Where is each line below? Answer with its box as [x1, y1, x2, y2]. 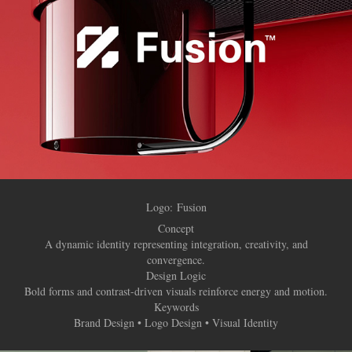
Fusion [176, 200, 207, 215]
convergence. [147, 252, 205, 268]
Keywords [153, 299, 199, 315]
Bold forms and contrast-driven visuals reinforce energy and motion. [24, 284, 328, 299]
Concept [158, 221, 194, 236]
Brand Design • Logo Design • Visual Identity [74, 315, 278, 331]
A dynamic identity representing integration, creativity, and [44, 236, 308, 252]
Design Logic [146, 268, 206, 284]
